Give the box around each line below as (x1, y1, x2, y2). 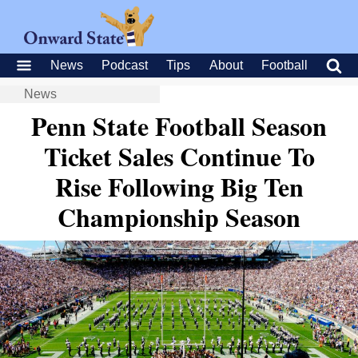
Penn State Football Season (31, 107, 327, 145)
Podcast (101, 58, 149, 72)
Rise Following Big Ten (54, 168, 304, 205)
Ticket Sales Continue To (43, 137, 315, 175)
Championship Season (58, 198, 300, 236)
